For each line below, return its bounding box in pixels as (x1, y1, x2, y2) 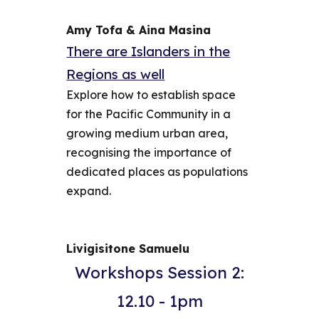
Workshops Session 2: (75, 262, 244, 283)
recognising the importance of (66, 145, 232, 159)
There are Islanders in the (66, 43, 231, 60)
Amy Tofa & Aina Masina (66, 23, 211, 37)
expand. (66, 184, 115, 198)
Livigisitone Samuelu (66, 241, 190, 256)
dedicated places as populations (66, 164, 249, 179)
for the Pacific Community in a (66, 107, 231, 121)
